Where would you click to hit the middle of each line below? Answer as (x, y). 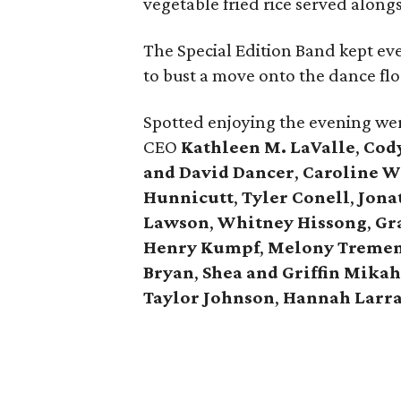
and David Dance (214, 172)
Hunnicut (185, 197)
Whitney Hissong (292, 222)
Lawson (176, 222)
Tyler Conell (296, 197)
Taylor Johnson (209, 297)
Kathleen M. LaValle (268, 147)
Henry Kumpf (201, 247)
